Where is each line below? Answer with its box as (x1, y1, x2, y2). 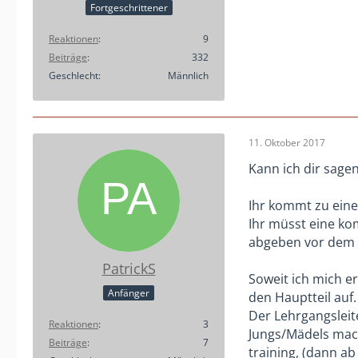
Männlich (168, 68, 209, 82)
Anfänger (108, 286, 149, 300)
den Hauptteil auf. (249, 288, 356, 306)
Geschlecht (49, 68, 98, 82)
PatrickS (101, 258, 156, 278)
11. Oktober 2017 (249, 135, 325, 149)
